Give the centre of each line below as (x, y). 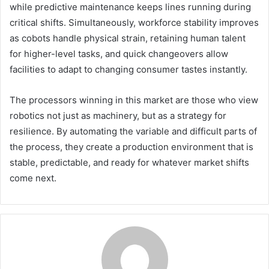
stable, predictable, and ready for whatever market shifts (129, 162)
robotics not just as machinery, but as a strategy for (118, 115)
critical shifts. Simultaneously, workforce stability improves (134, 22)
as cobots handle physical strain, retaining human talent (128, 38)
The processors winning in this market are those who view (134, 100)
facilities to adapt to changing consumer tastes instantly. (128, 69)
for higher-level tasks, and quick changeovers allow (119, 53)
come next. (33, 178)
